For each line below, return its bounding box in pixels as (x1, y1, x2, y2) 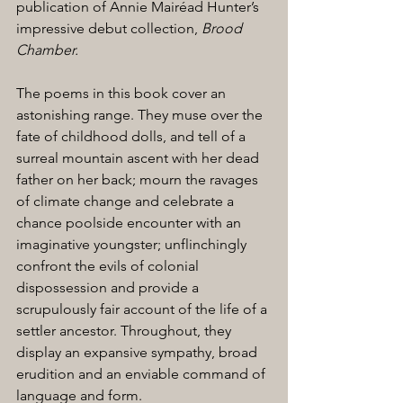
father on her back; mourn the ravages (16, 171, 262, 188)
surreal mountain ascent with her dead (16, 149, 263, 166)
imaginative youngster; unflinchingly (16, 236, 250, 253)
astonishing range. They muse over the (16, 106, 266, 123)
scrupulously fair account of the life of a (16, 300, 271, 318)
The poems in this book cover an (16, 85, 229, 102)
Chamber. (16, 41, 78, 58)
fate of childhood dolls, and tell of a (16, 128, 249, 145)
